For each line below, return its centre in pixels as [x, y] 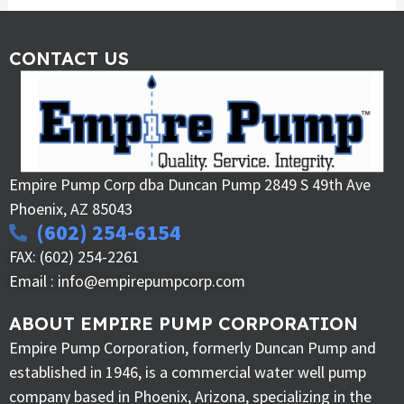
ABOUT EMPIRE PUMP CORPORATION [184, 323]
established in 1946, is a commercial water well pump [188, 372]
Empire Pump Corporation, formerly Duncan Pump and [193, 347]
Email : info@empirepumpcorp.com [127, 281]
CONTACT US [69, 58]
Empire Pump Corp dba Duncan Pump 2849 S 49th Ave [190, 184]
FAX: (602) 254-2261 [74, 257]
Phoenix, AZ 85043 [71, 208]
